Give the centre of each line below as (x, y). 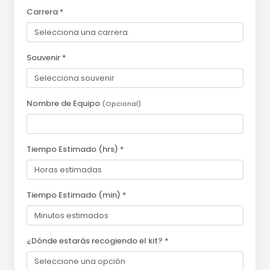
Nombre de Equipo (64, 103)
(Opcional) (121, 103)
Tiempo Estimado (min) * (77, 195)
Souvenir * (46, 57)
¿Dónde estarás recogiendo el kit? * (98, 240)
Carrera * (45, 11)
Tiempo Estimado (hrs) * (75, 149)
